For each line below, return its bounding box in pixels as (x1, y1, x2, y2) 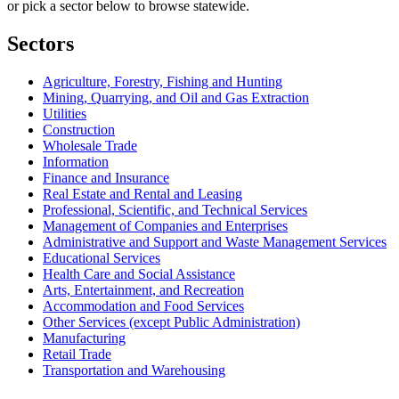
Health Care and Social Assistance (43, 265, 235, 281)
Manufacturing (43, 330, 126, 346)
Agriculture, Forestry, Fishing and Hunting (43, 73, 282, 89)
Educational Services (43, 249, 160, 265)
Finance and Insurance (43, 169, 169, 185)
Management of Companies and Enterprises (43, 217, 288, 233)
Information (43, 153, 109, 169)
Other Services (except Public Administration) (43, 313, 300, 330)
